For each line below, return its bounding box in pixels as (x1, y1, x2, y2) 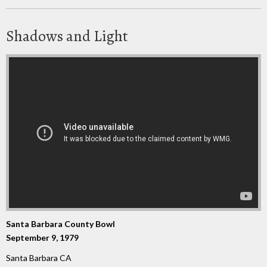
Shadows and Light (6, 25, 128, 46)
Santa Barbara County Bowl (6, 218, 115, 229)
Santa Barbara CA (6, 253, 72, 263)
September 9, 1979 (6, 232, 79, 243)
